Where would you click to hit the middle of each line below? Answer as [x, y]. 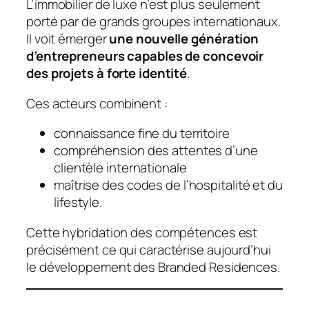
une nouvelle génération [184, 39]
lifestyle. [78, 202]
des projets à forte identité [107, 73]
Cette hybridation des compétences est [142, 232]
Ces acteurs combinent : [97, 103]
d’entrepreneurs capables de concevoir [145, 56]
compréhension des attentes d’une [156, 151]
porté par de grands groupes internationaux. [153, 22]
